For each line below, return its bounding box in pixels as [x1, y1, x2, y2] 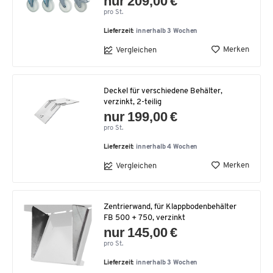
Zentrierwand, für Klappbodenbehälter [104, 203, 236, 211]
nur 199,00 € [104, 109, 178, 124]
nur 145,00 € [104, 225, 178, 240]
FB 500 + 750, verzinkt [104, 214, 185, 222]
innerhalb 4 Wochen [136, 144, 198, 151]
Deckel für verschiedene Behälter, [104, 87, 222, 95]
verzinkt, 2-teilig [104, 98, 161, 106]
